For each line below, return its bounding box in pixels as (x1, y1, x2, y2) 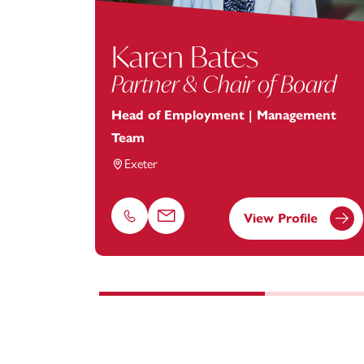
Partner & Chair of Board (111, 69, 336, 100)
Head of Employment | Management (111, 107, 336, 123)
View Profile (244, 210, 318, 227)
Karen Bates (111, 37, 258, 76)
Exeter (124, 156, 158, 172)
